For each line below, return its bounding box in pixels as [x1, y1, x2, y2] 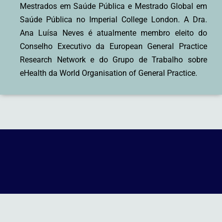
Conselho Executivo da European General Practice [20, 41, 207, 51]
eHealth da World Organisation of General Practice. [20, 68, 197, 78]
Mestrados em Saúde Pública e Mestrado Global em [20, 1, 207, 11]
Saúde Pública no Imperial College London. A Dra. [20, 14, 207, 24]
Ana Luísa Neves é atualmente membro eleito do [20, 28, 207, 38]
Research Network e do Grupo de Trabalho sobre [20, 55, 207, 64]
